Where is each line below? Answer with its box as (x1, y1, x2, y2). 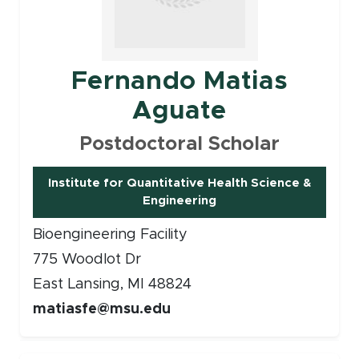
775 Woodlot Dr (32, 252, 141, 267)
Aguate (132, 98, 227, 124)
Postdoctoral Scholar (79, 134, 280, 154)
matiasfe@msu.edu (32, 301, 171, 317)
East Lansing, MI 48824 (32, 276, 192, 292)
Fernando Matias (71, 68, 288, 95)
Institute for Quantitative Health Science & (48, 176, 311, 189)
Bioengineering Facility (32, 227, 188, 242)
